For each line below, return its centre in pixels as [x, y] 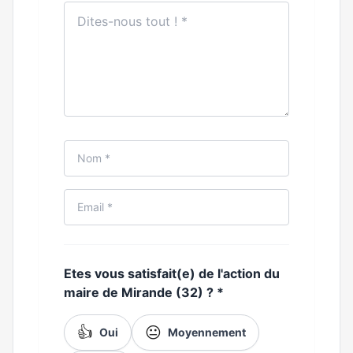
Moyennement [207, 332]
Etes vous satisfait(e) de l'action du [172, 273]
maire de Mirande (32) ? [140, 292]
